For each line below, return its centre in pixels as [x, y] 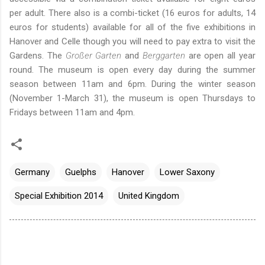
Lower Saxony [187, 172]
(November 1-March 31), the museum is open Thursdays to [132, 98]
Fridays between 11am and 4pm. [72, 112]
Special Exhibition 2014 [59, 195]
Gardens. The [38, 55]
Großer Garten [93, 55]
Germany [32, 172]
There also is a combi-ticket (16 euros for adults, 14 [152, 13]
